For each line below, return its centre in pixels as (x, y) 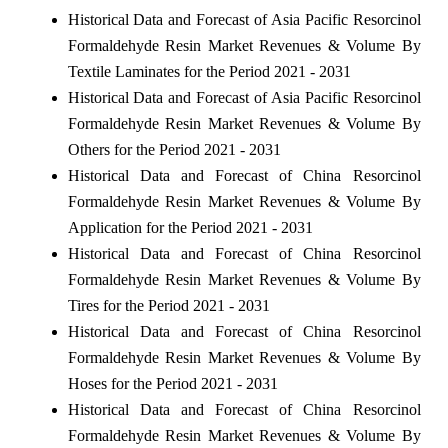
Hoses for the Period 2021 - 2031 (172, 383)
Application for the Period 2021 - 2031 (190, 227)
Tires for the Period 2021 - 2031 (168, 305)
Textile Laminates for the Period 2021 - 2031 (209, 71)
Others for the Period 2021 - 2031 (174, 149)
